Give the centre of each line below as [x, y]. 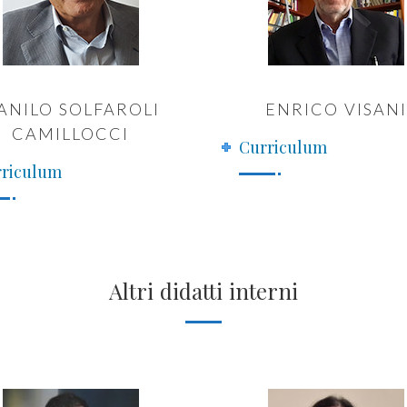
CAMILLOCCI [71, 134]
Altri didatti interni [203, 291]
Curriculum [283, 147]
